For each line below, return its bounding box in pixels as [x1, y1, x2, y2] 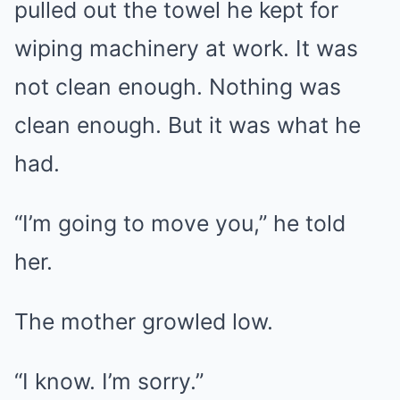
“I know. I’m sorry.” [14, 368, 204, 395]
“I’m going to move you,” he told [14, 210, 346, 237]
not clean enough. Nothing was [14, 73, 341, 100]
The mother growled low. [14, 308, 273, 335]
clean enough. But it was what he [14, 112, 361, 138]
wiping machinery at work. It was [14, 35, 358, 62]
